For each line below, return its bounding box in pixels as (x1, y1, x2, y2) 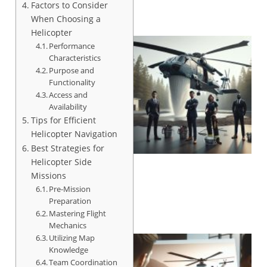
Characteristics (49, 52, 101, 63)
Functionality (49, 76, 96, 88)
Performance (49, 40, 95, 51)
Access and (49, 89, 88, 100)
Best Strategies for (30, 142, 104, 154)
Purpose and (49, 64, 95, 76)
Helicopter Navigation (30, 128, 117, 139)
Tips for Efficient (30, 114, 96, 126)
